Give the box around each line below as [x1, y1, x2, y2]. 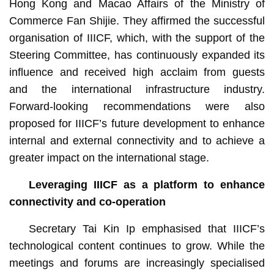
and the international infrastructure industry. [9, 83, 265, 95]
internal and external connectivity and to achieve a [9, 134, 265, 147]
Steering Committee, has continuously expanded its [9, 48, 265, 61]
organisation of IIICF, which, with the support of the [9, 31, 265, 44]
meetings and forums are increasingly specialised [9, 256, 265, 269]
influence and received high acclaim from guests [9, 65, 265, 78]
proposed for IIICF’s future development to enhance [9, 117, 265, 130]
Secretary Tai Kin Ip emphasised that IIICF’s [28, 222, 265, 235]
